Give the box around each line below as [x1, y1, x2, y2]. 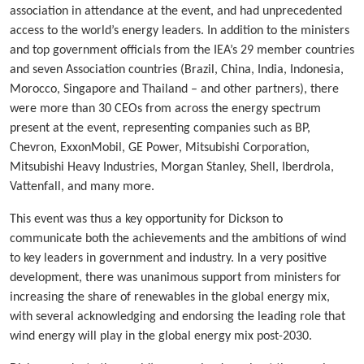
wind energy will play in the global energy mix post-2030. [10, 330, 312, 344]
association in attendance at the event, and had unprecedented [10, 5, 342, 19]
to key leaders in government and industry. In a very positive [10, 252, 327, 266]
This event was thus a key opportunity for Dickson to [10, 213, 283, 227]
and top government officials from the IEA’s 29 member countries [10, 44, 354, 58]
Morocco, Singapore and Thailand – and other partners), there [10, 83, 339, 97]
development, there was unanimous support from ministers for [10, 271, 341, 285]
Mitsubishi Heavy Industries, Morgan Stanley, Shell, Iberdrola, [10, 161, 334, 175]
